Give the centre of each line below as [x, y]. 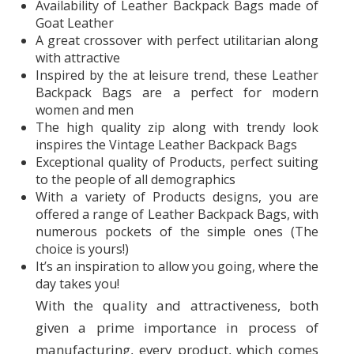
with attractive [78, 58]
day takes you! [77, 284]
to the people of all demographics [136, 180]
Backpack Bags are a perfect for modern [177, 93]
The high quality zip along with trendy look [177, 128]
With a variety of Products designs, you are [177, 197]
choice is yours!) [82, 249]
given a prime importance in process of [177, 328]
